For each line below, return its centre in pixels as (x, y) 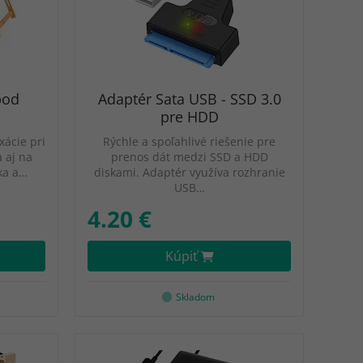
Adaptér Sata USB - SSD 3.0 (189, 99)
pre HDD (189, 117)
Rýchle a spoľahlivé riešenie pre (189, 141)
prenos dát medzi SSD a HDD (189, 157)
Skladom (196, 297)
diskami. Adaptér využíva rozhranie (189, 172)
